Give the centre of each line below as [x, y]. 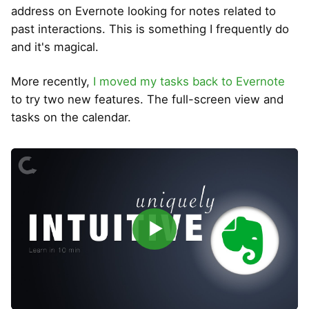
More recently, [52, 81]
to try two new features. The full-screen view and [147, 99]
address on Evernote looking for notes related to [143, 11]
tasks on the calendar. [71, 117]
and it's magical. [55, 47]
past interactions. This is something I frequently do [150, 29]
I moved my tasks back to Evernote [189, 81]
